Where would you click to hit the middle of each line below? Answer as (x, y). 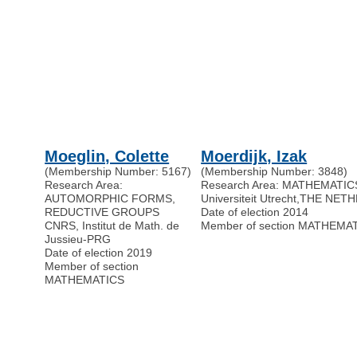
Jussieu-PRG (78, 239)
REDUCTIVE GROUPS (102, 212)
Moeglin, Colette (107, 157)
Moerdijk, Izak (254, 157)
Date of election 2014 (255, 212)
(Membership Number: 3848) (275, 172)
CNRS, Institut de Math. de (112, 226)
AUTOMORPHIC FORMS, (110, 199)
